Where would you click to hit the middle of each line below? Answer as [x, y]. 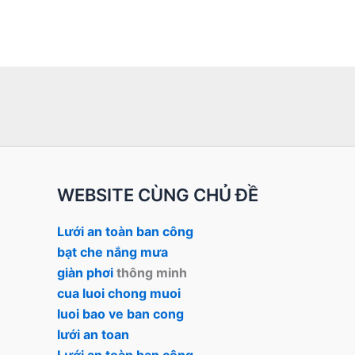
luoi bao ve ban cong [120, 313]
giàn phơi [85, 272]
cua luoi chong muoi [119, 293]
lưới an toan [93, 334]
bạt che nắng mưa [114, 252]
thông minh [150, 272]
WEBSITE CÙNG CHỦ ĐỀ [158, 195]
